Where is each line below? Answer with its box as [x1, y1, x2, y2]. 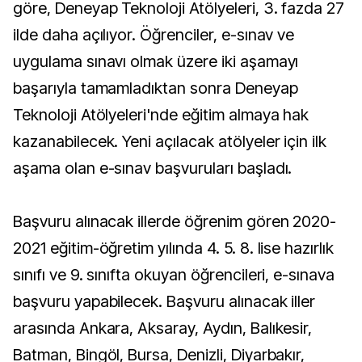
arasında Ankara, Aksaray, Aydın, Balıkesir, [13, 318, 313, 338]
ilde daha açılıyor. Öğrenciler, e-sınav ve [13, 25, 295, 44]
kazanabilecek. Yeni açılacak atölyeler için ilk [13, 132, 327, 151]
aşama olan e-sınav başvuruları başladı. [13, 158, 293, 178]
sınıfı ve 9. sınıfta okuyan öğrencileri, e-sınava [13, 265, 335, 284]
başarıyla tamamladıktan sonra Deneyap [13, 78, 298, 98]
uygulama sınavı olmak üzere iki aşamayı [13, 52, 299, 71]
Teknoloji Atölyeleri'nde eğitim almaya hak [13, 105, 309, 124]
